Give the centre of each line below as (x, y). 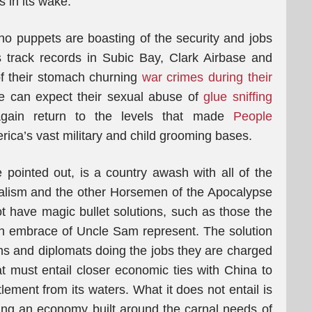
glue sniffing (238, 97)
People (252, 116)
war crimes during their (207, 77)
